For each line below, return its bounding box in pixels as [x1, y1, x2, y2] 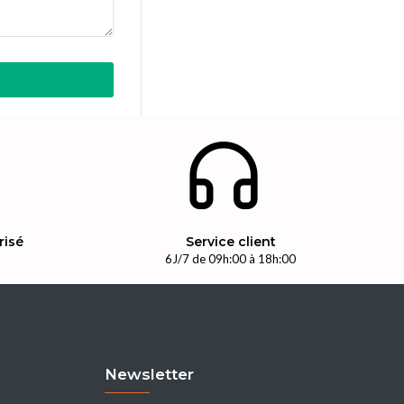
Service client [185, 234, 276, 250]
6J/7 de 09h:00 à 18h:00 [165, 252, 297, 266]
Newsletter [105, 365, 194, 383]
